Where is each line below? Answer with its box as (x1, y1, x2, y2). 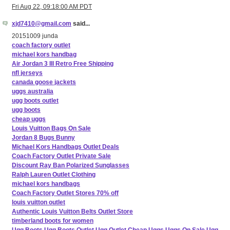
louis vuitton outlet (12, 199, 65, 206)
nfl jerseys (12, 69, 43, 77)
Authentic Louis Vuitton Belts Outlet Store (12, 208, 133, 216)
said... (71, 20, 90, 28)
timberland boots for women (12, 217, 93, 225)
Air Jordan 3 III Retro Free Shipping (12, 60, 113, 68)
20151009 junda (12, 32, 58, 40)
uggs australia (12, 88, 53, 95)
